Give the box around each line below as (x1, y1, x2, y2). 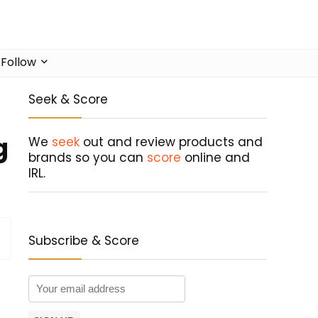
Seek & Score (28, 91, 108, 109)
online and (181, 149, 250, 167)
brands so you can (28, 149, 147, 167)
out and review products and (79, 133, 263, 151)
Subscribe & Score (28, 232, 139, 250)
